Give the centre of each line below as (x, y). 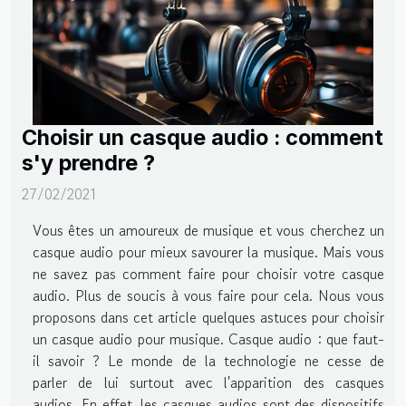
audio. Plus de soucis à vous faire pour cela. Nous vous (208, 296)
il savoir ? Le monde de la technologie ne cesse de (208, 361)
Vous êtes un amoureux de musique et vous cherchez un (208, 231)
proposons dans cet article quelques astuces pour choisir (208, 318)
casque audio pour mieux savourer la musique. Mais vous (208, 252)
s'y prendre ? (88, 163)
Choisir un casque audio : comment (203, 138)
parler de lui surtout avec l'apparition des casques (208, 383)
